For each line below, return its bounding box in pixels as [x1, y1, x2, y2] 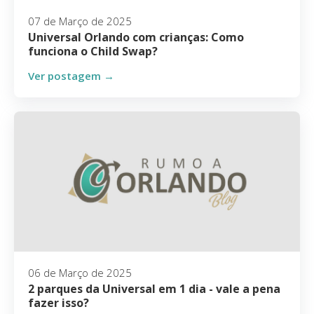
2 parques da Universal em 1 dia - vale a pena [28, 281, 280, 296]
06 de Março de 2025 [28, 266, 132, 280]
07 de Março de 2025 [28, 14, 132, 28]
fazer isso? [28, 295, 89, 310]
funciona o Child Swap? [28, 43, 158, 59]
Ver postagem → [28, 69, 114, 83]
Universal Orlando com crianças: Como [28, 29, 244, 45]
